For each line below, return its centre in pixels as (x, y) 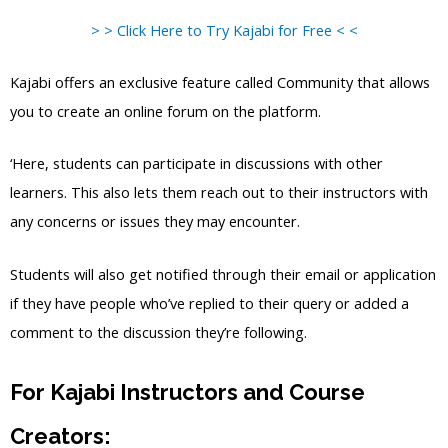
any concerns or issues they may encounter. (155, 221)
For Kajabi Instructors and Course (187, 391)
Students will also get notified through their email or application (223, 273)
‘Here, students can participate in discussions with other (196, 163)
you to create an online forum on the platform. (165, 110)
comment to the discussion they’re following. (158, 331)
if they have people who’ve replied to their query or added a (209, 302)
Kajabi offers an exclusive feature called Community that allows (220, 81)
